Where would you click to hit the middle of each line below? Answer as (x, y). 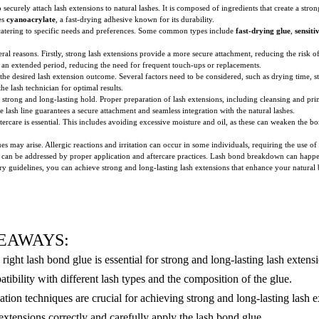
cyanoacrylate (31, 19)
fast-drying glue (263, 30)
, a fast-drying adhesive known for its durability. (135, 19)
